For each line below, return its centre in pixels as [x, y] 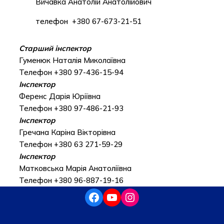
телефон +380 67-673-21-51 [88, 21]
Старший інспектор [55, 48]
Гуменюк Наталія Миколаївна [72, 60]
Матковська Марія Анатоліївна [75, 168]
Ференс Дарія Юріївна [59, 96]
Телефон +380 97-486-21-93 [71, 108]
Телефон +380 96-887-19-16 [71, 180]
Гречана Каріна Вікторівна [67, 132]
